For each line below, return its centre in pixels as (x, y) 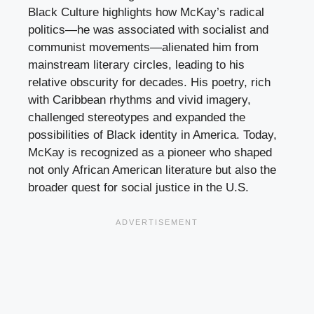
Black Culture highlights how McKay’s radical (146, 12)
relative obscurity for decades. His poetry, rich (149, 82)
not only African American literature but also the (152, 170)
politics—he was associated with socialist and (148, 29)
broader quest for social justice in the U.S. (138, 187)
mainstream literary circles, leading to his (136, 64)
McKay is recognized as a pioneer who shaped (150, 152)
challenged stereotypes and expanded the (137, 117)
